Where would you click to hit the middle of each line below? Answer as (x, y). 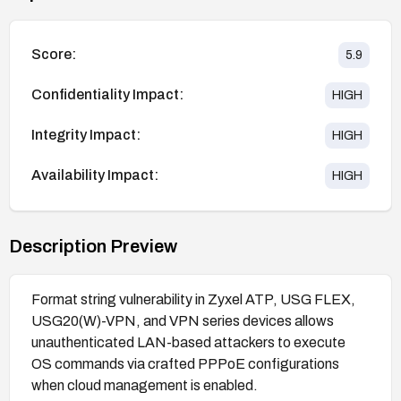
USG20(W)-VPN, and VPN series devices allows (183, 320)
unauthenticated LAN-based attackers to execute (188, 342)
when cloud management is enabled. (145, 385)
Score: (54, 55)
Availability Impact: (95, 175)
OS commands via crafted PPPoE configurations (185, 363)
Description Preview (93, 246)
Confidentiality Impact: (107, 95)
